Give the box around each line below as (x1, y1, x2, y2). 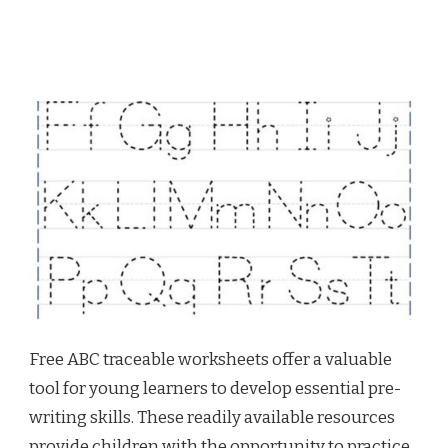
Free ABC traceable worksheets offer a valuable (29, 349, 392, 371)
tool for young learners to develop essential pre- (29, 378, 401, 400)
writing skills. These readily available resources (29, 407, 395, 429)
